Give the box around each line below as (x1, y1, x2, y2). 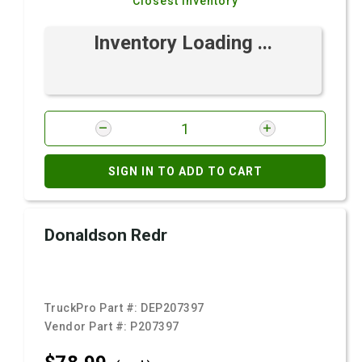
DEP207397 (141, 301, 204, 314)
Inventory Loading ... (94, 32, 272, 54)
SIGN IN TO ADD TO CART (107, 165, 263, 178)
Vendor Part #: (44, 320, 131, 333)
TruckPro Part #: (44, 301, 141, 314)
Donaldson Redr (44, 225, 167, 245)
